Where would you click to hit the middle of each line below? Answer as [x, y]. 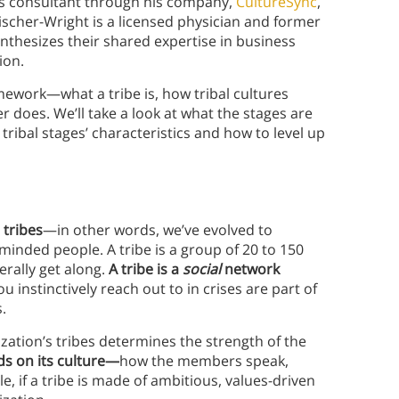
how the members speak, [204, 361]
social [204, 269]
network [252, 269]
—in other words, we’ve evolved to [158, 230]
